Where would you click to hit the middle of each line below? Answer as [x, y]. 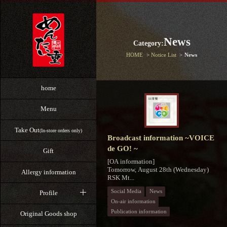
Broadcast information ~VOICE [161, 138]
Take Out [27, 130]
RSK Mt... [121, 177]
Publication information [139, 211]
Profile [48, 193]
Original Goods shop [48, 214]
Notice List [164, 55]
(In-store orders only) [61, 130]
